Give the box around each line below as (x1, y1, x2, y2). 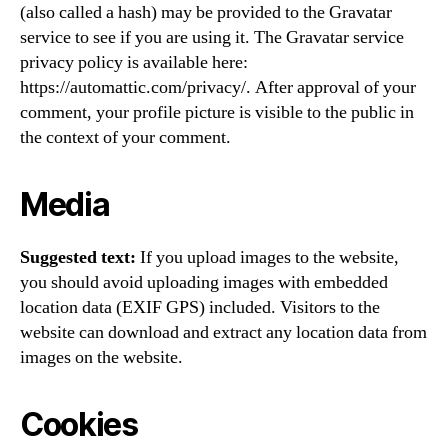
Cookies (20, 404, 138, 444)
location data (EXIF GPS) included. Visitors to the (20, 295, 380, 319)
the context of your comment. (20, 125, 231, 149)
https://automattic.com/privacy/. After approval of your (20, 75, 416, 99)
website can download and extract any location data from (20, 320, 427, 344)
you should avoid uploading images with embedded (20, 270, 388, 294)
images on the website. (20, 345, 183, 369)
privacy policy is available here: (20, 50, 248, 74)
